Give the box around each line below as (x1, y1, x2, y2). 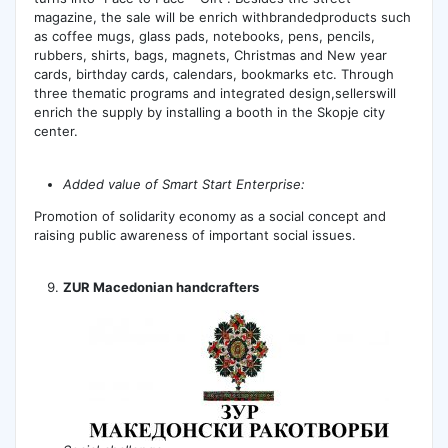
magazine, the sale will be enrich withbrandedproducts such (33, 9, 411, 26)
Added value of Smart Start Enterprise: (63, 175, 306, 192)
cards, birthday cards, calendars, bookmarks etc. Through (33, 66, 394, 83)
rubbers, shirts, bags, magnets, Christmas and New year (33, 47, 387, 64)
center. (33, 123, 78, 140)
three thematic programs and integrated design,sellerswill (33, 85, 396, 102)
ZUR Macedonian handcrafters (63, 278, 260, 295)
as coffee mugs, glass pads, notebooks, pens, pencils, (33, 28, 375, 45)
